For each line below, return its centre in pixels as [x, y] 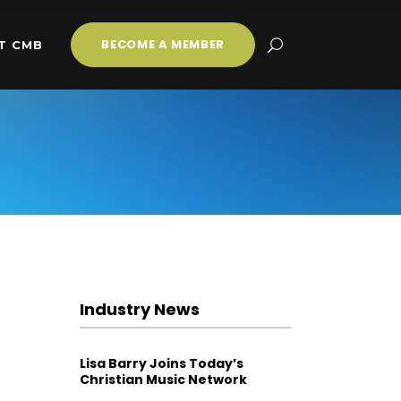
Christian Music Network [163, 380]
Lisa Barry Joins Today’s [161, 363]
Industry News [139, 309]
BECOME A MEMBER [163, 44]
